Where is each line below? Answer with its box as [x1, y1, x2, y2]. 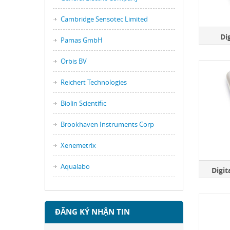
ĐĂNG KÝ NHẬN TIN [55, 206, 130, 217]
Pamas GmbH [61, 35, 103, 45]
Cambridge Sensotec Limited [61, 14, 148, 24]
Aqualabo [61, 162, 90, 171]
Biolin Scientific [61, 99, 106, 108]
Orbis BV [61, 56, 87, 66]
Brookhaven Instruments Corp [61, 120, 154, 129]
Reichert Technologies [61, 78, 127, 87]
